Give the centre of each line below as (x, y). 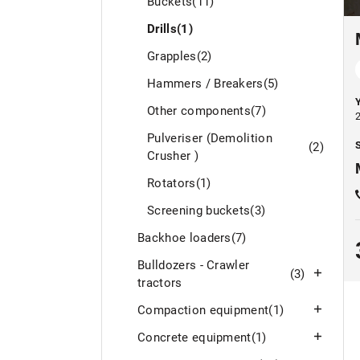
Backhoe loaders (184, 237)
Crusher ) (173, 155)
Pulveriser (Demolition (210, 138)
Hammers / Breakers (205, 83)
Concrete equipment (194, 337)
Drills (162, 29)
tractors (160, 282)
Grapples (172, 56)
